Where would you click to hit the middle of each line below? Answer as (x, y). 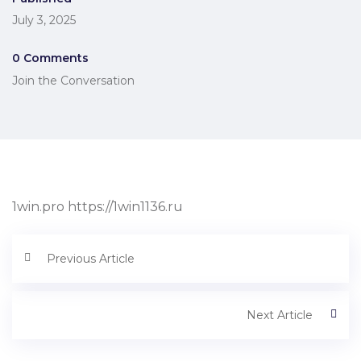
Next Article (280, 315)
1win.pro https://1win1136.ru (98, 207)
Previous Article (91, 259)
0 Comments (50, 58)
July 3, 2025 (44, 20)
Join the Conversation (73, 81)
